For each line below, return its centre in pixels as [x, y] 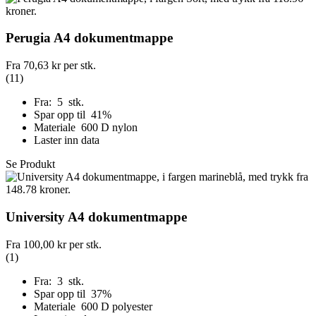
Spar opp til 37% [74, 293]
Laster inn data [67, 140]
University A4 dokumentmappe [96, 217]
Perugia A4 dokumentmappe [89, 38]
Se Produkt [30, 164]
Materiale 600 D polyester [93, 306]
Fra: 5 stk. [59, 102]
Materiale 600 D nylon [86, 128]
